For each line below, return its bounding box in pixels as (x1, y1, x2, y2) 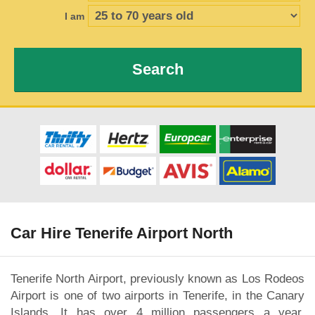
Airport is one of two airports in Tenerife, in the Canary (11, 288, 304, 302)
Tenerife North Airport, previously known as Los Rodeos (11, 271, 304, 285)
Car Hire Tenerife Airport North (11, 224, 233, 243)
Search (131, 60, 184, 78)
